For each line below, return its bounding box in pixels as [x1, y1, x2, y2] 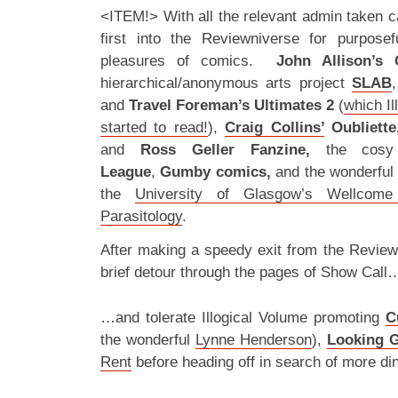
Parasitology [100, 208, 182, 225]
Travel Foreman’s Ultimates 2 [124, 97, 334, 114]
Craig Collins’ [225, 119, 324, 136]
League [100, 163, 151, 180]
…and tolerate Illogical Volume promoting [100, 309, 386, 326]
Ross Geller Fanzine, [124, 141, 326, 158]
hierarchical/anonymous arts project [100, 75, 352, 92]
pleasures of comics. [100, 52, 276, 69]
